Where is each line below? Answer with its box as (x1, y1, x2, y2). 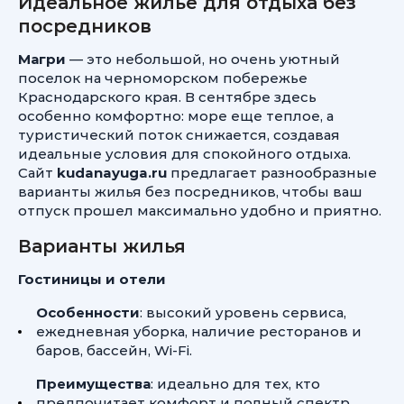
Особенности (36, 304, 140, 321)
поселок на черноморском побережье (18, 69, 308, 87)
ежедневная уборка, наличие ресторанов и (36, 323, 362, 340)
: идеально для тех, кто (151, 375, 320, 392)
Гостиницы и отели (18, 271, 166, 288)
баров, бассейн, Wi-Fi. (36, 342, 192, 359)
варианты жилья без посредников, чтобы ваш (18, 183, 363, 200)
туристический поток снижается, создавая (18, 126, 340, 143)
